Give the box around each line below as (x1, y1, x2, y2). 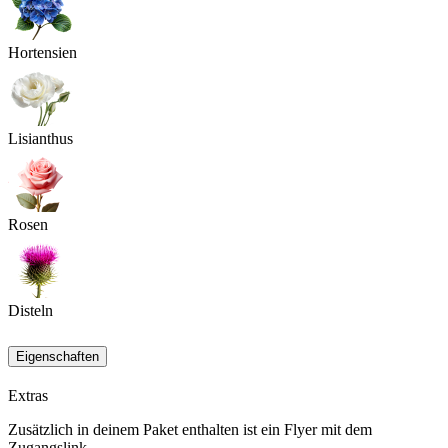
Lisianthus (8, 130, 73, 148)
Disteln (8, 302, 53, 320)
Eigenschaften (16, 349, 99, 365)
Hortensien (8, 44, 77, 62)
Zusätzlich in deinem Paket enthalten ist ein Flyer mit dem (8, 421, 372, 439)
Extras (8, 387, 48, 405)
